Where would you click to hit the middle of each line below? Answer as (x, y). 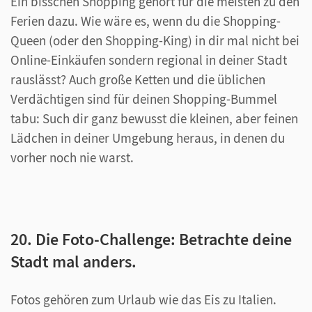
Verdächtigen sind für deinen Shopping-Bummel (144, 99)
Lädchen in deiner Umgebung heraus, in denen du (148, 138)
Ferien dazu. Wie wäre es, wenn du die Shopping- (146, 21)
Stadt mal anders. (73, 261)
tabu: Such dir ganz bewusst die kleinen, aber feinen (154, 118)
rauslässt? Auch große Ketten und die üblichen (138, 79)
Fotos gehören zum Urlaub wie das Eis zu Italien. (143, 299)
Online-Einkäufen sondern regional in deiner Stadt (149, 60)
